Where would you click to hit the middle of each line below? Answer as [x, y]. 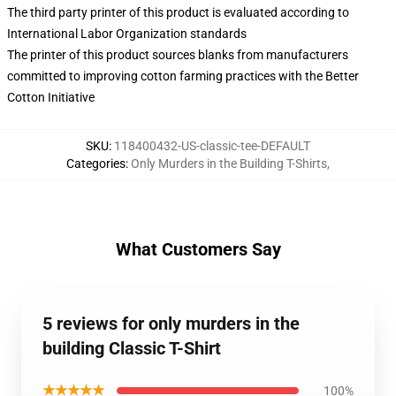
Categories [96, 164]
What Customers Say [198, 249]
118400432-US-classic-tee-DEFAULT [212, 146]
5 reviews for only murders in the [171, 324]
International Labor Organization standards [127, 34]
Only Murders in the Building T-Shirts [229, 164]
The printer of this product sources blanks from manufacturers [178, 55]
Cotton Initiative [51, 97]
